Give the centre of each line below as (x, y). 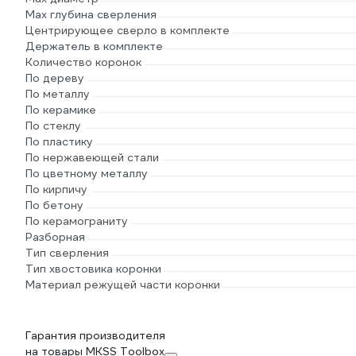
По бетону (54, 205)
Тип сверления (67, 253)
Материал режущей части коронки (123, 284)
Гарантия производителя (95, 335)
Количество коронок (83, 62)
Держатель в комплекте (94, 46)
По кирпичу (56, 189)
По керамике (61, 110)
